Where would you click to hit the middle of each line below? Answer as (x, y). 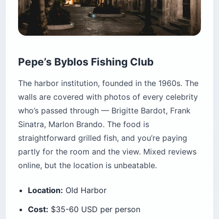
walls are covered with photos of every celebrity (108, 97)
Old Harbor (85, 190)
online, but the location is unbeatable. (88, 165)
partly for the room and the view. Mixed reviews (107, 151)
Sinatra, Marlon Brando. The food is (84, 124)
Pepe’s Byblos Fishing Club (86, 62)
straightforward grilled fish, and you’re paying (103, 138)
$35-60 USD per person (94, 209)
